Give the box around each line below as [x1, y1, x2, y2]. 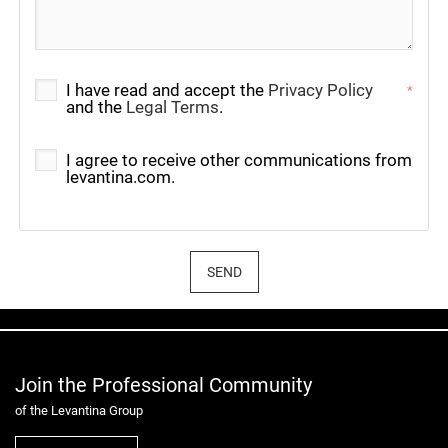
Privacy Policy [268, 80, 373, 100]
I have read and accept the [66, 80, 268, 100]
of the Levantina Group [15, 403, 143, 418]
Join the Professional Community [15, 373, 312, 397]
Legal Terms [126, 97, 219, 117]
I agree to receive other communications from [66, 150, 412, 170]
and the [66, 97, 126, 117]
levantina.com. [66, 167, 175, 187]
